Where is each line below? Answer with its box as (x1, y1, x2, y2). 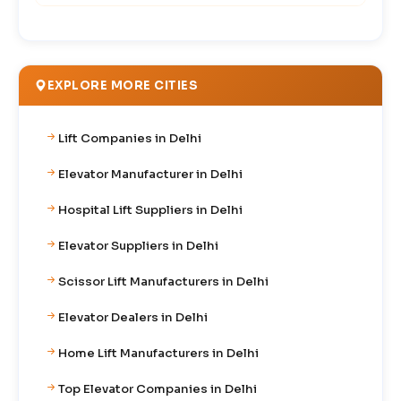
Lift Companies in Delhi (58, 130, 201, 146)
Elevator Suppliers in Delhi (58, 237, 218, 253)
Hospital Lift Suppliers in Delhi (58, 201, 243, 218)
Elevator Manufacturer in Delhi (58, 166, 243, 182)
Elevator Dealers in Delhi (58, 309, 208, 325)
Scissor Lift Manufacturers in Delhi (58, 273, 269, 289)
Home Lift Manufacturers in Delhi (58, 345, 259, 361)
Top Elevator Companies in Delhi (58, 380, 257, 397)
